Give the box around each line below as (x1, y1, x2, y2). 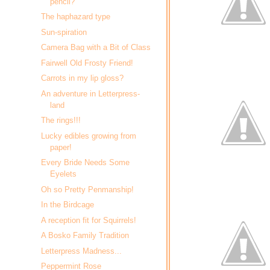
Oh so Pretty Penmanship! (41, 184, 134, 194)
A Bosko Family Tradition (41, 231, 130, 240)
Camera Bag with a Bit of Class (41, 43, 151, 52)
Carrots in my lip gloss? (41, 74, 124, 83)
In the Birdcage (41, 200, 95, 210)
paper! (50, 142, 72, 152)
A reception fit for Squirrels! (41, 215, 137, 225)
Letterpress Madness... (41, 246, 122, 256)
